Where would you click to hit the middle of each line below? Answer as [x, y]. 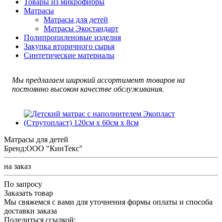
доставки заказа [30, 211]
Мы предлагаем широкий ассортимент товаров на [98, 80]
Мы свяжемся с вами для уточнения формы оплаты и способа [108, 202]
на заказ [17, 166]
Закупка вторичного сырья [69, 46]
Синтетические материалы [69, 55]
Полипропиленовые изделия [72, 37]
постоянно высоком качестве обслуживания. [88, 89]
